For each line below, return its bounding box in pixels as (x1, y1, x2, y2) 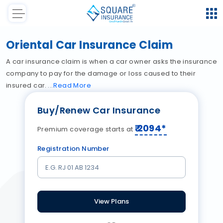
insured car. (6, 81, 49, 91)
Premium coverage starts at (37, 124, 135, 134)
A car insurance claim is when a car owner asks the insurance (6, 57, 217, 67)
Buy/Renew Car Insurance (37, 104, 161, 117)
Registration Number (37, 144, 110, 154)
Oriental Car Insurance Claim (6, 37, 173, 53)
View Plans (94, 197, 129, 207)
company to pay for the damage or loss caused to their (6, 69, 196, 79)
